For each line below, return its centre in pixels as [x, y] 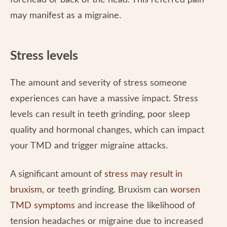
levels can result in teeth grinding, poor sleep [100, 115]
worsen [185, 190]
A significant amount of [57, 174]
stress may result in [143, 174]
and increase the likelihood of [135, 206]
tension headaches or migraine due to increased [107, 221]
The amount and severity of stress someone [99, 83]
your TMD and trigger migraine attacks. [89, 146]
